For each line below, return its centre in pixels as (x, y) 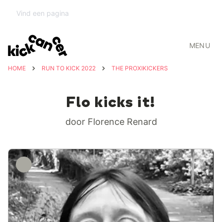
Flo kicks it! (111, 103)
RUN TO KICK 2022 (69, 68)
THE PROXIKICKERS (140, 68)
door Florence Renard (111, 121)
